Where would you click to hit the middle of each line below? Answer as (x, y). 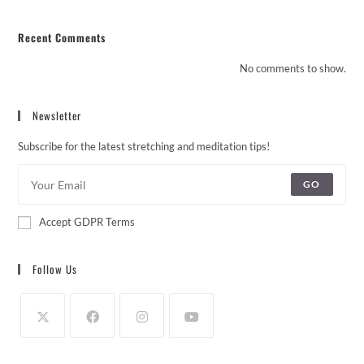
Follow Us (55, 269)
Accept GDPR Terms (87, 222)
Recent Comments (62, 38)
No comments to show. (292, 69)
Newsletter (57, 116)
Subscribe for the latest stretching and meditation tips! (144, 147)
